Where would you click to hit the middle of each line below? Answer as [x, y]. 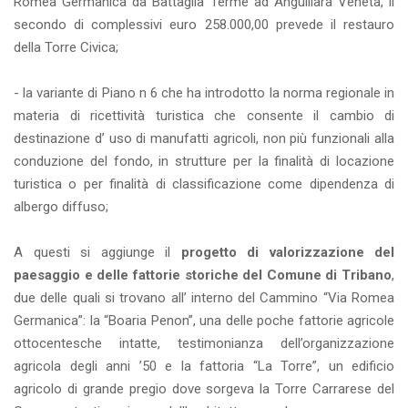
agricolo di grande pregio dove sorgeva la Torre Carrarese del [204, 389]
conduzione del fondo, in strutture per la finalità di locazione [204, 162]
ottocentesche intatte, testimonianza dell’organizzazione [204, 344]
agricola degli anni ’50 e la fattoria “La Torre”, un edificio [204, 367]
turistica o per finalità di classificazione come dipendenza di [204, 184]
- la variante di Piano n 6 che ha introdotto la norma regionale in [204, 93]
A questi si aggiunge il [97, 253]
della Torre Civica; [66, 48]
